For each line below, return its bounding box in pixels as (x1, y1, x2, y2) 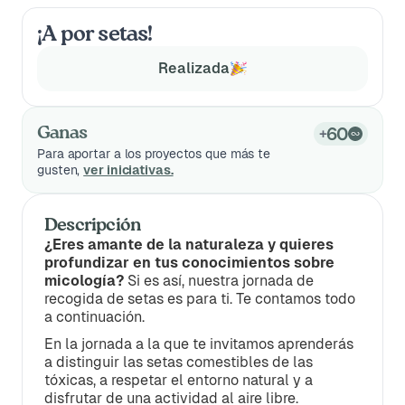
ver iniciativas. (83, 163, 174, 177)
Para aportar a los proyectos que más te (37, 146, 271, 161)
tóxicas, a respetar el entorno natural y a (44, 372, 313, 389)
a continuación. (44, 308, 145, 325)
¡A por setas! (37, 24, 153, 45)
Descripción (44, 217, 142, 235)
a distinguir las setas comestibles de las (44, 353, 313, 371)
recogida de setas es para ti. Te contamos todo (44, 290, 355, 307)
